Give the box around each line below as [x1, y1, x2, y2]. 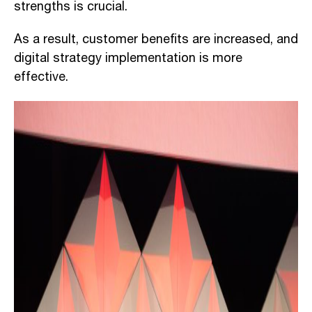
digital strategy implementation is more [14, 48, 242, 68]
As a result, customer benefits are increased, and [14, 29, 298, 49]
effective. [14, 67, 68, 87]
